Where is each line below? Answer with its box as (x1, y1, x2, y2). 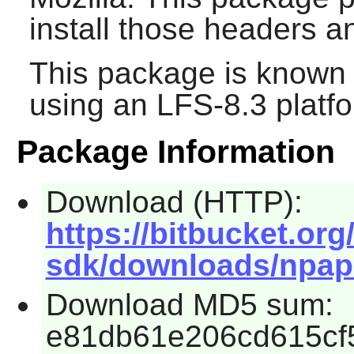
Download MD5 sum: (45, 287, 333, 322)
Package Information (16, 134, 335, 171)
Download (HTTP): (45, 185, 303, 220)
